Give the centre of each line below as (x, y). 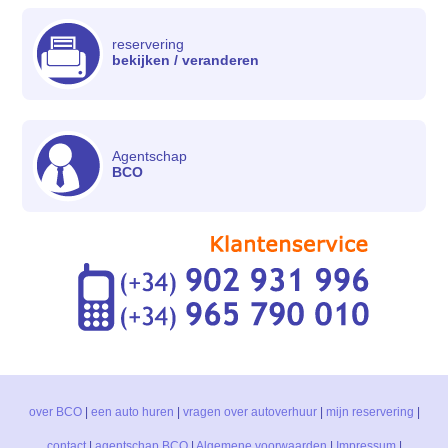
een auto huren (132, 411)
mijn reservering (369, 411)
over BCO (55, 411)
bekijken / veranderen (186, 59)
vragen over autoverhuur (249, 411)
